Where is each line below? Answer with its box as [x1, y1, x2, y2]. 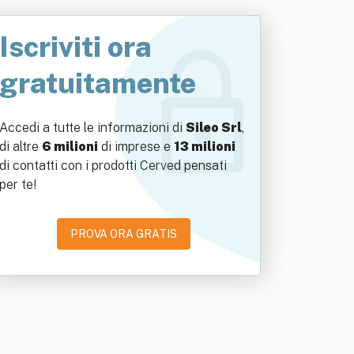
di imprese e [98, 139, 174, 154]
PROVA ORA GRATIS [70, 228, 177, 240]
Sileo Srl [186, 120, 242, 135]
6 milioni [42, 139, 98, 154]
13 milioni [174, 139, 235, 154]
